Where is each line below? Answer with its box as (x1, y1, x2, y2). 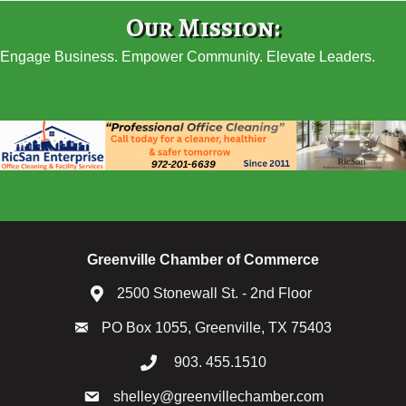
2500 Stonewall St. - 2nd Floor (117, 285, 315, 302)
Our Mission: (126, 10, 280, 46)
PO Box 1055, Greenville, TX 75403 (101, 320, 332, 336)
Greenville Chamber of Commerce (87, 252, 319, 268)
